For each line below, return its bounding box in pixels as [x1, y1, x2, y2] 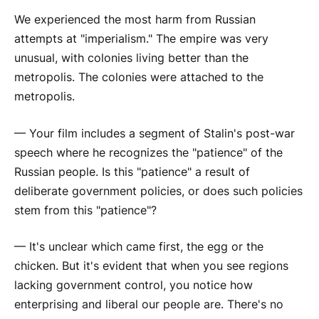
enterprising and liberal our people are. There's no [14, 298, 283, 312]
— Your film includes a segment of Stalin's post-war [14, 126, 295, 140]
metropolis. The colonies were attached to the [14, 70, 263, 85]
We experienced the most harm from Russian [14, 13, 256, 27]
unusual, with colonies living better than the [14, 51, 249, 66]
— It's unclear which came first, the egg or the [14, 240, 263, 254]
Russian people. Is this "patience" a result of [14, 164, 250, 179]
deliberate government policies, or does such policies [14, 184, 303, 198]
